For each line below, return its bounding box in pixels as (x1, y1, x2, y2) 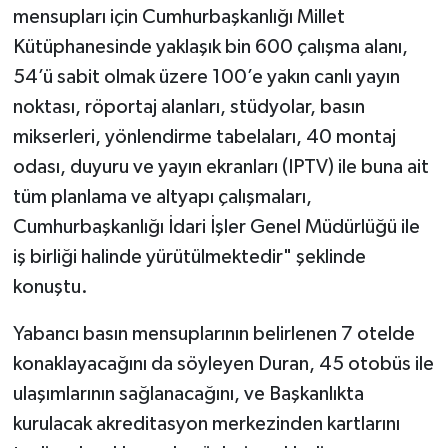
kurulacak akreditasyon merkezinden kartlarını (12, 413, 400, 434)
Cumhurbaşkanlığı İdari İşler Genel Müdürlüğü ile (12, 216, 420, 237)
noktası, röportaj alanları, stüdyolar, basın (12, 96, 365, 117)
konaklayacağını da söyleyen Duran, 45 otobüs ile (12, 353, 434, 374)
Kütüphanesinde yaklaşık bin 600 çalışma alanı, (12, 36, 408, 57)
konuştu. (12, 276, 88, 297)
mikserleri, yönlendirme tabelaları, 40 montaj (12, 126, 396, 147)
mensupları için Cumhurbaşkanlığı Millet (12, 6, 345, 27)
